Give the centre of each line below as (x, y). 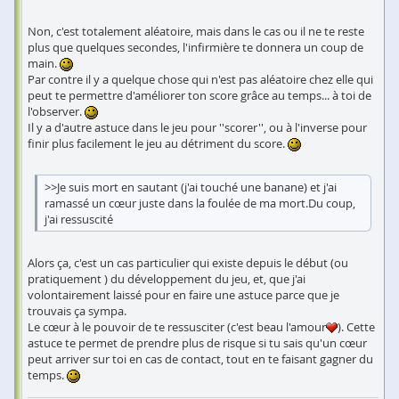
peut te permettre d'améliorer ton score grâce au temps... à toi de (199, 95)
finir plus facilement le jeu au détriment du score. (158, 143)
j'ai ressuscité (79, 219)
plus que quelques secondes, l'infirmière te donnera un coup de (195, 47)
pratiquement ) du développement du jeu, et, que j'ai (167, 278)
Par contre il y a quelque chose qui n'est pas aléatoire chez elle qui (200, 79)
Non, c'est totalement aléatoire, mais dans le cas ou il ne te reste (196, 31)
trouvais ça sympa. (77, 310)
